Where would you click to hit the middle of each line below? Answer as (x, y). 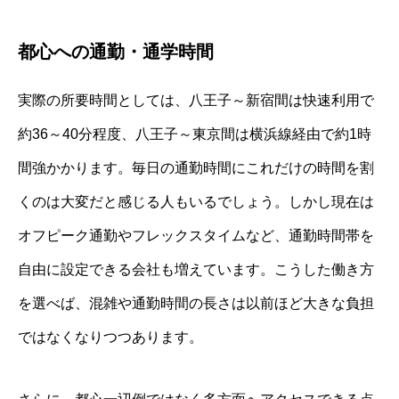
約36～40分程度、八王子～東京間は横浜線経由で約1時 (195, 134)
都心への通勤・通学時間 (116, 51)
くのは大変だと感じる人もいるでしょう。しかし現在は (196, 201)
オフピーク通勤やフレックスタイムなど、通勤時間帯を (196, 235)
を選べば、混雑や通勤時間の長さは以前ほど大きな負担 (196, 303)
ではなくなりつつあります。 (110, 337)
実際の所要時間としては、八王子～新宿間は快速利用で (196, 100)
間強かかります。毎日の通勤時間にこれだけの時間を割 (196, 167)
